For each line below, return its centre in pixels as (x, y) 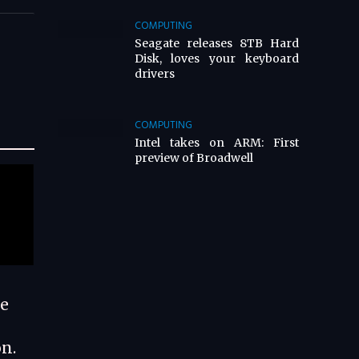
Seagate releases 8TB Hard (216, 43)
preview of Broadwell (194, 158)
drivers (154, 73)
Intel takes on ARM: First (216, 143)
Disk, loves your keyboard (216, 58)
